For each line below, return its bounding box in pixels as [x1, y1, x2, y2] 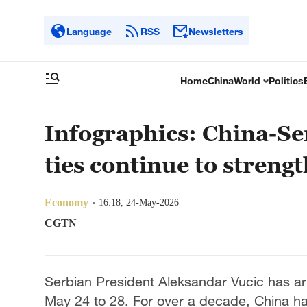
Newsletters [188, 25, 243, 37]
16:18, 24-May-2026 [99, 197, 179, 208]
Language [66, 25, 112, 37]
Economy [45, 197, 88, 208]
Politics [269, 75, 304, 86]
